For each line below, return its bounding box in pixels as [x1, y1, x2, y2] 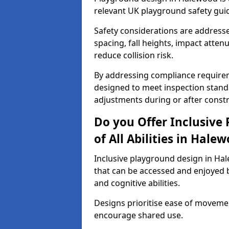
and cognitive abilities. [94, 177, 180, 189]
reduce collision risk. [94, 50, 173, 61]
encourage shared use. [94, 210, 183, 221]
